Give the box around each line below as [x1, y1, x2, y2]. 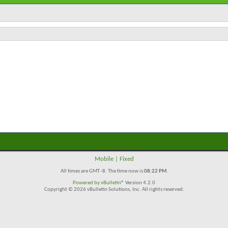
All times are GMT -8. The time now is [60, 168, 144, 174]
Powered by [73, 180, 101, 186]
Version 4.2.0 [124, 180, 155, 186]
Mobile [94, 156, 113, 162]
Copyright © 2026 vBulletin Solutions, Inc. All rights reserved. [44, 187, 184, 192]
